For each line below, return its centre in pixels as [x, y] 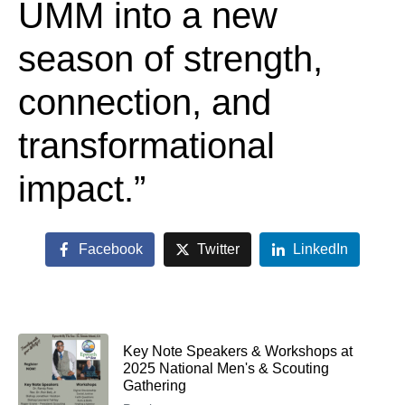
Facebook [110, 250]
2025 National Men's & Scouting [226, 368]
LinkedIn [321, 250]
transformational [146, 145]
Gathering [155, 385]
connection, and [145, 102]
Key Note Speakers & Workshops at [238, 351]
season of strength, [170, 58]
